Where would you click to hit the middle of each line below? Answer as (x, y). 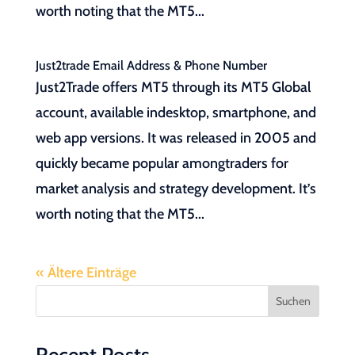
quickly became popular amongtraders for (162, 163)
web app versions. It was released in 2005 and (176, 138)
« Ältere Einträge (86, 273)
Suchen (294, 301)
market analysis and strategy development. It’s (176, 189)
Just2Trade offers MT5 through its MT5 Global (173, 87)
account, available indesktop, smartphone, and (176, 113)
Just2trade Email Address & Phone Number (151, 65)
